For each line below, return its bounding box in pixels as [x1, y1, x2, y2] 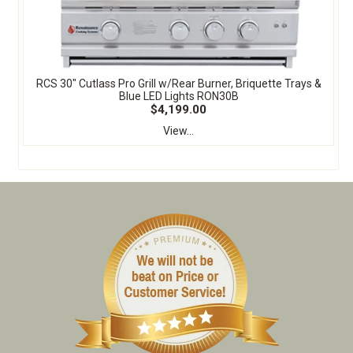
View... [163, 124, 194, 137]
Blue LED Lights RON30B [118, 89, 239, 102]
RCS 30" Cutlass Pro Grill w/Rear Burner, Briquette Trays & [35, 76, 321, 90]
